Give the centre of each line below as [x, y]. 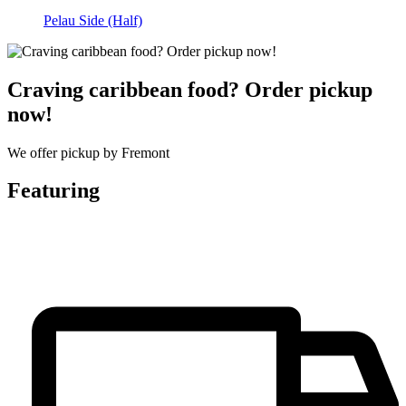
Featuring [53, 191]
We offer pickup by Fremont [88, 152]
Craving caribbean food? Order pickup [190, 89]
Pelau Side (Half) [93, 20]
